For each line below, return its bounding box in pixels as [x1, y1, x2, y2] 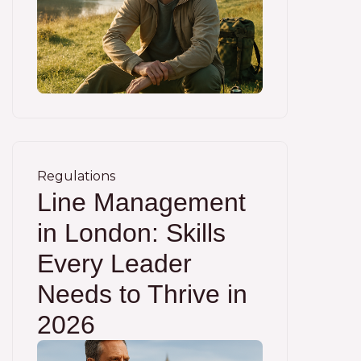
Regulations [37, 168, 115, 184]
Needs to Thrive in [37, 280, 247, 309]
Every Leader [37, 249, 192, 278]
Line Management [37, 188, 246, 217]
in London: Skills [37, 218, 226, 247]
